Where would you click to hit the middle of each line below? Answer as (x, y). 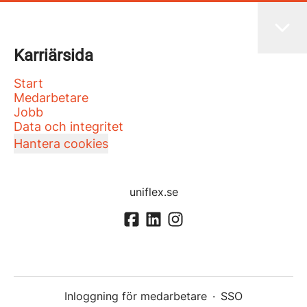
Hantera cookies (61, 144)
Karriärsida (53, 56)
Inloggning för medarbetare (136, 296)
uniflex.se (153, 192)
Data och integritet (69, 126)
